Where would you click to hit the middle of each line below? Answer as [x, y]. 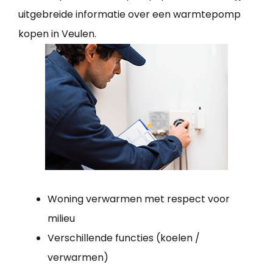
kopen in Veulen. [57, 34]
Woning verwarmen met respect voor [139, 199]
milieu [61, 218]
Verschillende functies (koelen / [124, 238]
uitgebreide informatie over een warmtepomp [129, 14]
